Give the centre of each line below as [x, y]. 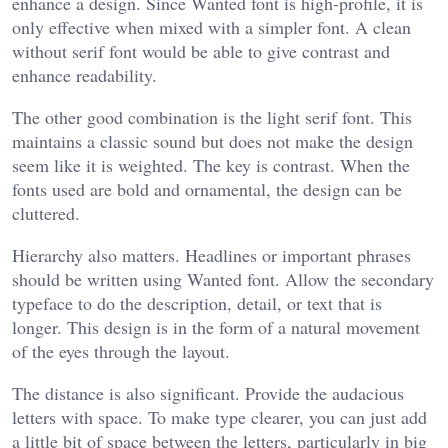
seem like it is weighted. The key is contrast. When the [211, 164]
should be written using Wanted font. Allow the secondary [223, 278]
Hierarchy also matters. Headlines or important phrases [211, 254]
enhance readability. [84, 74]
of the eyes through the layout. [121, 350]
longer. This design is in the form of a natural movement [216, 326]
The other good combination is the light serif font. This [212, 116]
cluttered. [46, 212]
